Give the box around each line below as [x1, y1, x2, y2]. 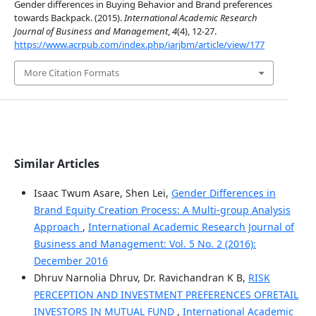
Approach [33, 219, 83, 233]
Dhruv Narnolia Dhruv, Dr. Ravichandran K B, [33, 270, 248, 284]
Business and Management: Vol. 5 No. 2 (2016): [33, 236, 256, 250]
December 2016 [33, 253, 108, 267]
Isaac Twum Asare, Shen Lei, [33, 186, 171, 200]
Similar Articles [13, 155, 99, 171]
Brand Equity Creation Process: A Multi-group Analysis [33, 202, 291, 217]
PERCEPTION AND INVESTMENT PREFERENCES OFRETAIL [33, 287, 298, 301]
